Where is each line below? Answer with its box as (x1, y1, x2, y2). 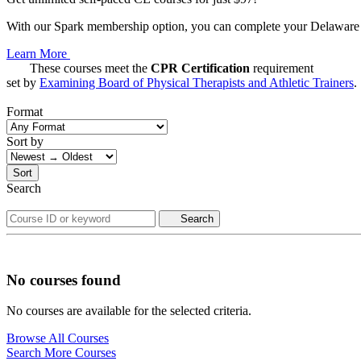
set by (6, 75, 39, 89)
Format (6, 104, 43, 118)
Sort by (6, 134, 44, 148)
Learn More (6, 46, 70, 60)
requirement (250, 60, 313, 75)
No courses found (6, 271, 121, 288)
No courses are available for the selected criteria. (6, 304, 251, 318)
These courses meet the (30, 60, 151, 75)
